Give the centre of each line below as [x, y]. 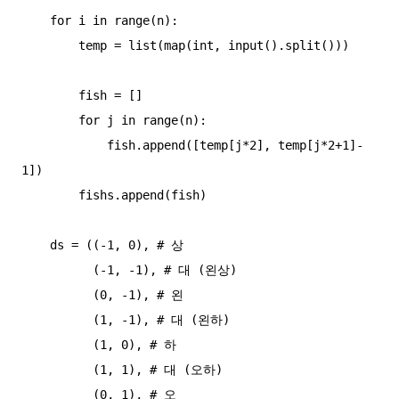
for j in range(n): [50, 121]
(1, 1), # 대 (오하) [57, 370]
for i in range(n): [36, 21]
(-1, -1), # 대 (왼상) [57, 270]
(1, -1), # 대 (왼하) [57, 320]
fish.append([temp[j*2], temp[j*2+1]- [64, 146]
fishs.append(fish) [50, 195]
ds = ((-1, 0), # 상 [36, 245]
